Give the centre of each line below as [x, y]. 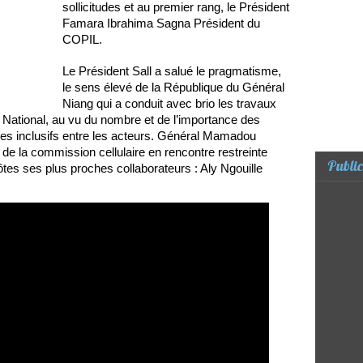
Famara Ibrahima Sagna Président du [161, 23]
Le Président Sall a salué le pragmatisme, [172, 71]
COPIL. [82, 40]
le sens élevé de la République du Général [173, 88]
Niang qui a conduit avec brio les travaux [169, 104]
